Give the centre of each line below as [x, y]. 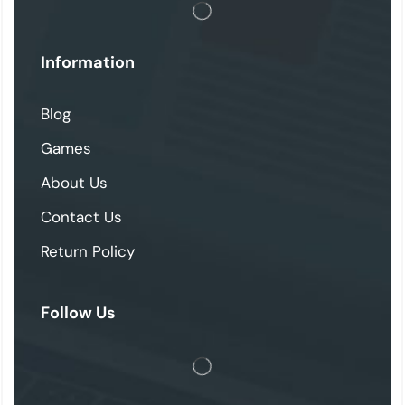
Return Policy [88, 252]
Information [88, 63]
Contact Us [81, 217]
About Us [74, 183]
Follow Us [78, 313]
